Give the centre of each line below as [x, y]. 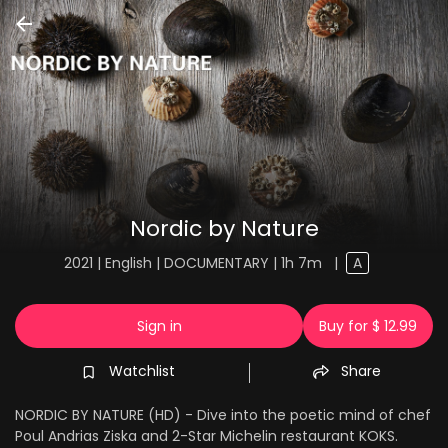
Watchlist [141, 370]
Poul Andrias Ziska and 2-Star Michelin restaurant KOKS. [206, 436]
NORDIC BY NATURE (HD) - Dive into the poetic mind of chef [223, 415]
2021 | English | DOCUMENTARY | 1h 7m [195, 263]
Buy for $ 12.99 [368, 326]
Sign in [159, 326]
